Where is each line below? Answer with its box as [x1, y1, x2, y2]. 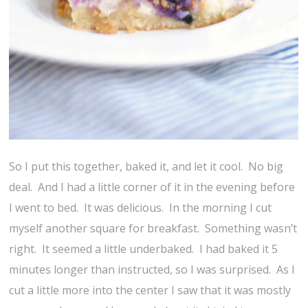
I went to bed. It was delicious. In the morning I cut [9, 199, 272, 215]
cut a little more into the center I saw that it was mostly [9, 282, 291, 298]
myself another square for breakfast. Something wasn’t [9, 220, 298, 236]
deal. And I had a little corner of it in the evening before [9, 179, 296, 195]
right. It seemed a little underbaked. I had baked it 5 [9, 241, 278, 256]
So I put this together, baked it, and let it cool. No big [9, 158, 284, 174]
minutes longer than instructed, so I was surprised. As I [9, 261, 296, 277]
